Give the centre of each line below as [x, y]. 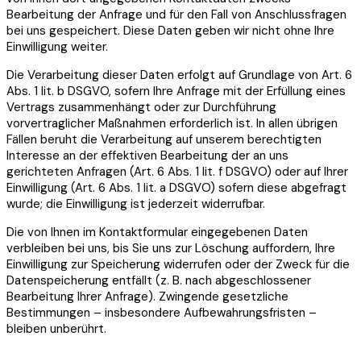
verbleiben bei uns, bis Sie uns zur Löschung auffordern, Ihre [171, 249]
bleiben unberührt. [56, 329]
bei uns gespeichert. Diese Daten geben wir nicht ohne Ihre [170, 31]
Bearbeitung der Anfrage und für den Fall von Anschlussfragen [176, 15]
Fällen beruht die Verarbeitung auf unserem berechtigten [164, 140]
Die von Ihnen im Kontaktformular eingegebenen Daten [157, 232]
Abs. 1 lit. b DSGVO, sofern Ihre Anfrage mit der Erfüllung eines [176, 91]
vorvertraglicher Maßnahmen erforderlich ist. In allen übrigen [172, 124]
